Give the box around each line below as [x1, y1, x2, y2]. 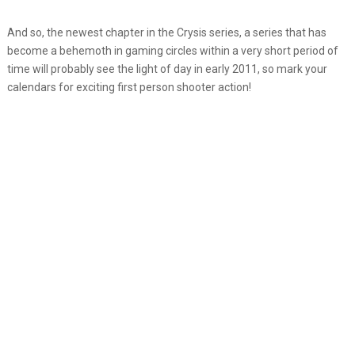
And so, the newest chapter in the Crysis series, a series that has [6, 25, 326, 39]
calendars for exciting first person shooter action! [6, 80, 251, 94]
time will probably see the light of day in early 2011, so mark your [6, 62, 327, 75]
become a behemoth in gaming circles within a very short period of [6, 44, 338, 57]
